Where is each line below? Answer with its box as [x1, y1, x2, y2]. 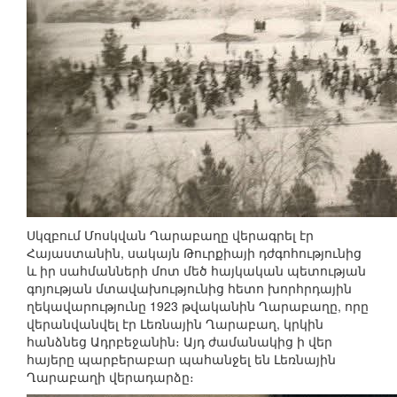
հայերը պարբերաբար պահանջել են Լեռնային [27, 350, 336, 369]
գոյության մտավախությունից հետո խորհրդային [27, 279, 352, 298]
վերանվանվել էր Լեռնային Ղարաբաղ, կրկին [27, 315, 323, 333]
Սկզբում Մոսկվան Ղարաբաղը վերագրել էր [27, 226, 314, 245]
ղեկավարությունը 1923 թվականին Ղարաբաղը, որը [27, 297, 369, 315]
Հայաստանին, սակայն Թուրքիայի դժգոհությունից [27, 244, 362, 262]
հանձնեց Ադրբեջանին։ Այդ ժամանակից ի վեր [27, 332, 332, 351]
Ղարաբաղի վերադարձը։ [27, 368, 194, 386]
